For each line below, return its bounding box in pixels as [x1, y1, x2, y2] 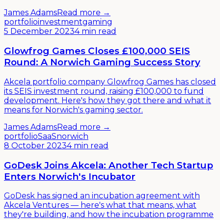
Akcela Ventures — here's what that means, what [4, 200, 196, 210]
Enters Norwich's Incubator [4, 170, 136, 182]
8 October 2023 [4, 140, 67, 150]
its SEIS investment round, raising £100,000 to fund [4, 86, 204, 96]
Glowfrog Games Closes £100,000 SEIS [4, 45, 190, 57]
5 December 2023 [4, 27, 75, 36]
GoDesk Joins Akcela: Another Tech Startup [4, 159, 213, 171]
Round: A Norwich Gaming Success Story [4, 56, 200, 68]
